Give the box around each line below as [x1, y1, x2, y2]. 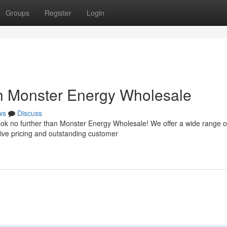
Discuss [17, 108, 42, 118]
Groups [6, 8, 29, 18]
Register [45, 8, 71, 18]
